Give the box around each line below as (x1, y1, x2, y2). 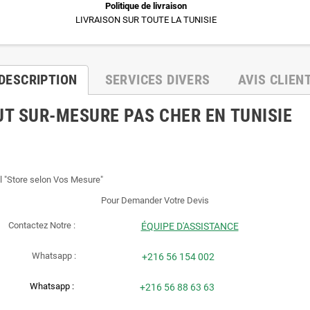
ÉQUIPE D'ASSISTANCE (140, 220, 239, 232)
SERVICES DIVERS (104, 71, 210, 88)
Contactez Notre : (8, 220, 77, 231)
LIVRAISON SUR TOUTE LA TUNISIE (75, 14, 217, 25)
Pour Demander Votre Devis (101, 194, 209, 206)
